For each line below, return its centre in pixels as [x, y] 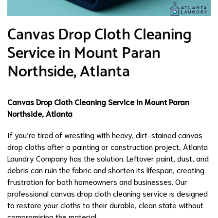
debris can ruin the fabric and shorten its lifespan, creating [106, 169]
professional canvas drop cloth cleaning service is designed [108, 193]
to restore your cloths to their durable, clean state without [105, 204]
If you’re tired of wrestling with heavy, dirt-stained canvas [105, 134]
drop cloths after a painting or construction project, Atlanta [108, 146]
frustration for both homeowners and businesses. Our [97, 181]
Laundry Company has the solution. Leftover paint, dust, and [108, 158]
